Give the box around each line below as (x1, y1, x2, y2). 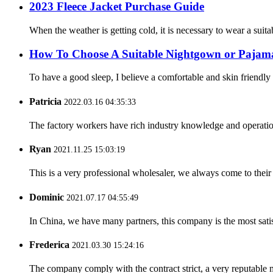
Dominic (29, 191, 64, 202)
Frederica (29, 239, 69, 250)
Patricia (29, 96, 62, 107)
